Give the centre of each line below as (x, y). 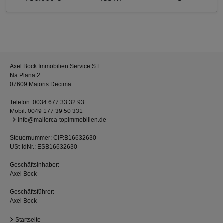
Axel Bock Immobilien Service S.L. (56, 66)
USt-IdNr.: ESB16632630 (44, 147)
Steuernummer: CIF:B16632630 (53, 138)
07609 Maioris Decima (41, 84)
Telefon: (21, 102)
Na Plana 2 (25, 75)
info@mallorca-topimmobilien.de (62, 120)
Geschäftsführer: (32, 191)
